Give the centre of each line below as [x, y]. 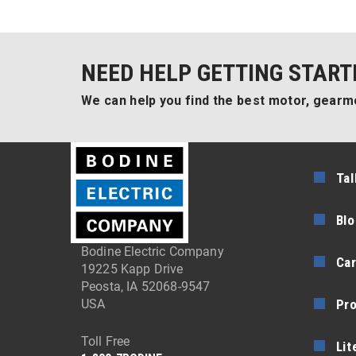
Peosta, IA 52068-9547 [146, 287]
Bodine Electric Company [153, 252]
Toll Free [106, 342]
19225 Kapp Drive [132, 269]
